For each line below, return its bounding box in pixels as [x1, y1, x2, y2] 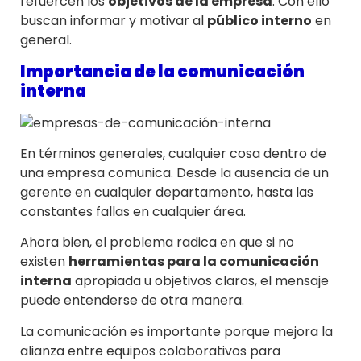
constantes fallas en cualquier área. [20, 201, 246, 221]
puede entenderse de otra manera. [20, 291, 244, 310]
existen [20, 252, 68, 272]
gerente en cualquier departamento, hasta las [20, 182, 313, 201]
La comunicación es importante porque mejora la [20, 322, 333, 341]
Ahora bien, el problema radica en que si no [20, 233, 294, 252]
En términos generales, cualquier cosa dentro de [20, 143, 326, 163]
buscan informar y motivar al [20, 11, 207, 31]
